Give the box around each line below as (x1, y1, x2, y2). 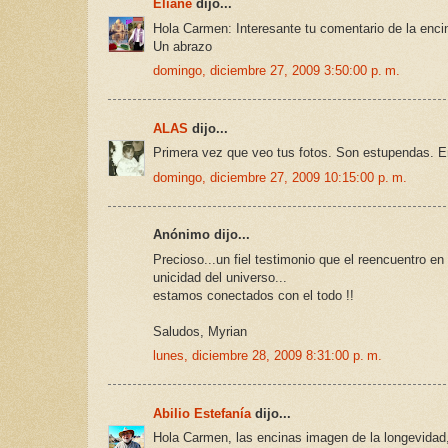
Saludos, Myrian (153, 323, 247, 339)
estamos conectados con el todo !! (153, 287, 354, 303)
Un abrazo (153, 38, 212, 54)
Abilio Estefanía (153, 405, 251, 421)
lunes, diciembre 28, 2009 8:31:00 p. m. (153, 348, 382, 364)
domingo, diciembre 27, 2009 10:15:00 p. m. (153, 169, 407, 185)
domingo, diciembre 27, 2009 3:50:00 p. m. (153, 63, 400, 79)
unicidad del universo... (153, 269, 287, 285)
